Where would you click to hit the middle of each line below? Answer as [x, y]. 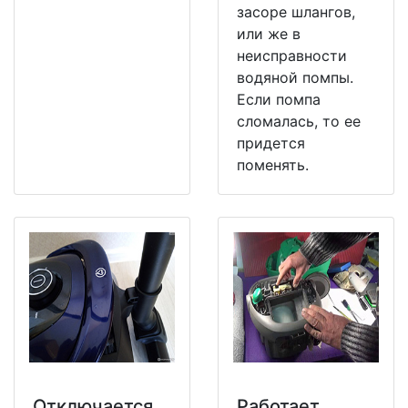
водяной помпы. [295, 77]
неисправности [292, 55]
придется [271, 143]
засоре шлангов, [296, 11]
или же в [269, 33]
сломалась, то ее [299, 121]
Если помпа [279, 99]
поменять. [273, 164]
